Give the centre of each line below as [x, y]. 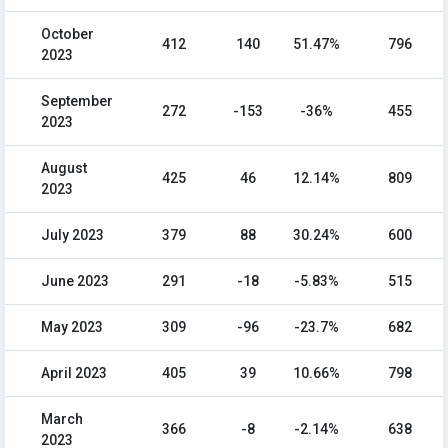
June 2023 [75, 281]
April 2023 [74, 373]
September [77, 101]
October [67, 34]
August [64, 168]
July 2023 [72, 235]
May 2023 [72, 327]
